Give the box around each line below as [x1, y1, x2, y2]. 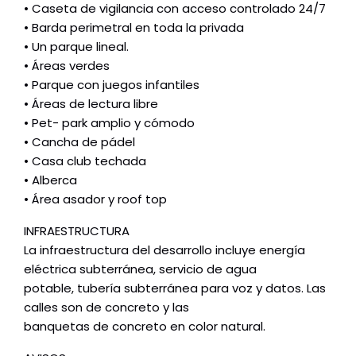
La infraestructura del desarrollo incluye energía [24, 242, 305, 258]
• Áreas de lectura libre [24, 95, 158, 112]
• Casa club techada [24, 153, 146, 169]
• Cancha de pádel [24, 133, 135, 150]
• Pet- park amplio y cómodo [24, 114, 195, 131]
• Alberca [24, 172, 77, 188]
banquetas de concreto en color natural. [24, 318, 265, 335]
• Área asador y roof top [24, 191, 167, 207]
